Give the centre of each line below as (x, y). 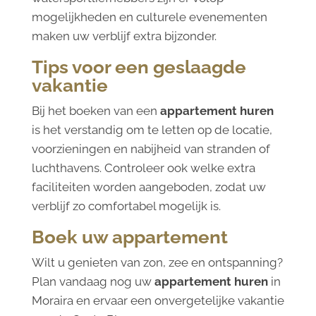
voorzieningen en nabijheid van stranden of (151, 149)
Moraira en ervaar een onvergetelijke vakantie (158, 301)
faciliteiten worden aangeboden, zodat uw (148, 187)
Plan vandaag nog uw (93, 282)
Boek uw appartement (129, 237)
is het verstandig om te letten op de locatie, (152, 130)
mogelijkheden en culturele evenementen (149, 17)
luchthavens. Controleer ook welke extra (143, 168)
